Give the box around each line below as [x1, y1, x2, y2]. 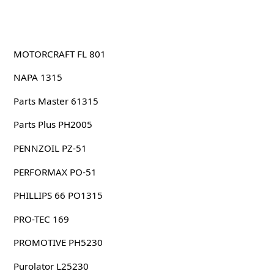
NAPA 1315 [13, 71, 62, 84]
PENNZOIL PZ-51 [13, 141, 87, 154]
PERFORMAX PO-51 [13, 165, 97, 178]
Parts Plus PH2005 [13, 118, 92, 131]
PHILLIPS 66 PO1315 [13, 189, 103, 202]
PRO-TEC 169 [13, 212, 69, 225]
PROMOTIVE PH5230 [13, 236, 103, 249]
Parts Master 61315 [13, 94, 98, 107]
